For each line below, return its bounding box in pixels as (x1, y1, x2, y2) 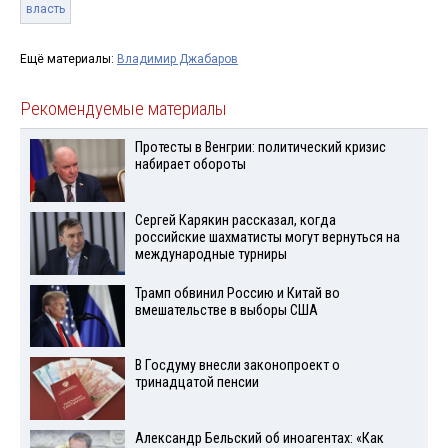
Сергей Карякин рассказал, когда (134, 211, 336, 229)
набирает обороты (134, 155, 246, 173)
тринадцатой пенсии (134, 374, 259, 392)
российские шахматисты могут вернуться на (134, 228, 400, 246)
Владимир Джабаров (117, 51, 238, 66)
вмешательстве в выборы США (134, 301, 318, 319)
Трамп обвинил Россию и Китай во (134, 284, 340, 302)
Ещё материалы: (20, 51, 117, 66)
